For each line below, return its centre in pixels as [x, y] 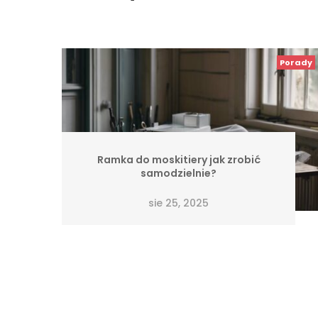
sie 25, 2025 [179, 203]
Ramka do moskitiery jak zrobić [179, 160]
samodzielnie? [179, 174]
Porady [296, 62]
